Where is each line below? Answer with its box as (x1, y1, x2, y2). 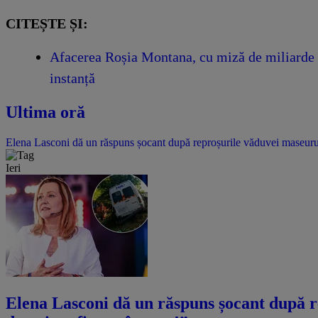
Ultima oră (6, 103, 85, 122)
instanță (50, 70, 95, 87)
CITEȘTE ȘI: (6, 16, 88, 32)
